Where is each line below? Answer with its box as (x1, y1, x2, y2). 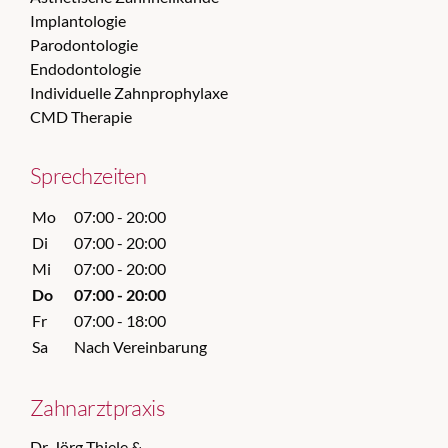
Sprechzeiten (30, 162, 147, 189)
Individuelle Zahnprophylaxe (30, 83, 228, 102)
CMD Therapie (30, 107, 132, 126)
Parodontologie (30, 35, 138, 54)
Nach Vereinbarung (74, 337, 207, 356)
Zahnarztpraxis (30, 394, 165, 421)
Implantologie (30, 11, 126, 30)
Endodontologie (30, 59, 141, 78)
